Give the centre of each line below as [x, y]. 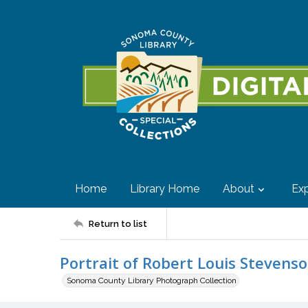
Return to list [118, 223]
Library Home [165, 189]
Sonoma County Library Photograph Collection [152, 280]
